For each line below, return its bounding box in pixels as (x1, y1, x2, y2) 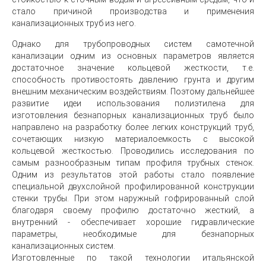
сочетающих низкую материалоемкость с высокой (12, 134, 254, 144)
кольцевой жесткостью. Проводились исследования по (12, 146, 254, 156)
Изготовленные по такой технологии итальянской (12, 253, 254, 262)
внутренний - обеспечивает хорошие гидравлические (12, 217, 254, 227)
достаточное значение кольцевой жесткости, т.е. (12, 63, 254, 72)
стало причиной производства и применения (12, 7, 254, 16)
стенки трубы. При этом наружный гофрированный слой (12, 194, 254, 203)
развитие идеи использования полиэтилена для (12, 99, 254, 108)
